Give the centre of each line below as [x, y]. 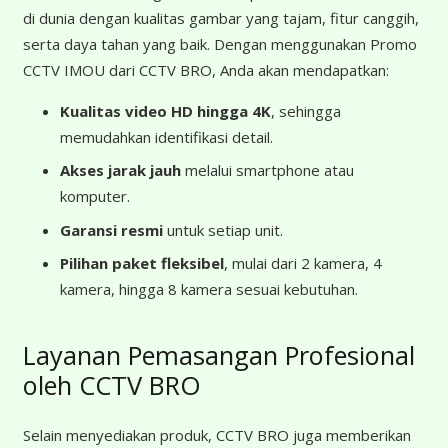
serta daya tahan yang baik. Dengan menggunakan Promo [219, 43]
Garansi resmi [111, 229]
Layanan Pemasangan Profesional [218, 354]
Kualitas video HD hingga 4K [165, 110]
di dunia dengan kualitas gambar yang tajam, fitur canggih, [220, 17]
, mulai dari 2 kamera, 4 [303, 263]
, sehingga [306, 110]
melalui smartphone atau [267, 170]
